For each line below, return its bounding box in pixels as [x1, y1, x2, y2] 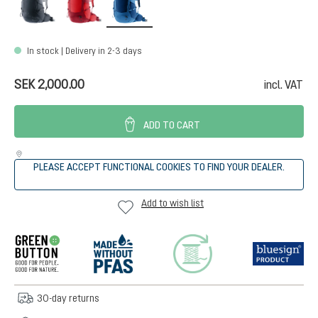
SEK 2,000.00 [14, 77, 84, 92]
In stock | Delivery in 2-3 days [25, 46, 142, 56]
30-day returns [37, 292, 99, 304]
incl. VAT [264, 78, 303, 91]
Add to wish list [141, 197, 204, 209]
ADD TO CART [141, 119, 200, 131]
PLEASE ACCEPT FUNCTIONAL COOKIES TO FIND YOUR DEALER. [33, 161, 285, 172]
